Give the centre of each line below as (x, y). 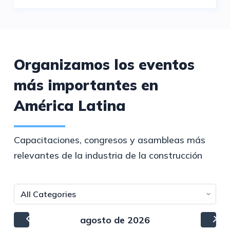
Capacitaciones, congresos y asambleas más (109, 140)
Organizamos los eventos (104, 64)
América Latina (70, 105)
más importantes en (86, 85)
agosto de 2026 (115, 220)
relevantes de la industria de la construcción (108, 156)
